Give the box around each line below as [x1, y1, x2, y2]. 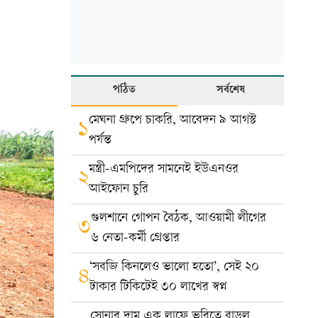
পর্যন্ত [89, 133, 111, 147]
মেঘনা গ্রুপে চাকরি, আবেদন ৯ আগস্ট [89, 114, 256, 127]
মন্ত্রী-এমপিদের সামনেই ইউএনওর [89, 163, 238, 176]
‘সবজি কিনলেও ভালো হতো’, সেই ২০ [89, 261, 259, 274]
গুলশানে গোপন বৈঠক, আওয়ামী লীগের [91, 212, 266, 225]
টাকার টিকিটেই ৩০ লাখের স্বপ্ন [89, 280, 227, 294]
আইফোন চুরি [89, 182, 148, 196]
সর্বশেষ [216, 84, 245, 97]
